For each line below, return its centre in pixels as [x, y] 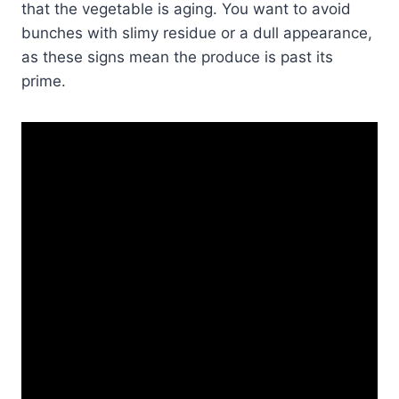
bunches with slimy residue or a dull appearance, [197, 33]
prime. [44, 81]
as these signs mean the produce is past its [177, 57]
